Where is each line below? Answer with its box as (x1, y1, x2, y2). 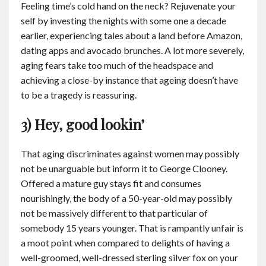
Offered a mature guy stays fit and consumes (21, 178, 201, 189)
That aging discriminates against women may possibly (21, 148, 239, 159)
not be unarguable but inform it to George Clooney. (21, 163, 227, 174)
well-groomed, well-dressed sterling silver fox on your (21, 252, 238, 263)
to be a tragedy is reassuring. (21, 89, 137, 100)
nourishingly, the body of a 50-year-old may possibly (21, 192, 232, 204)
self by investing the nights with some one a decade (21, 15, 226, 26)
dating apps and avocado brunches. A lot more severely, (21, 45, 244, 56)
